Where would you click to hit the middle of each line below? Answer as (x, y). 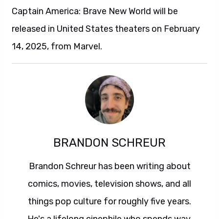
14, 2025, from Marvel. (57, 46)
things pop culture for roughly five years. (109, 201)
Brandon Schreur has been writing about (109, 166)
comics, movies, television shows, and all (109, 184)
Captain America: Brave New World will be (95, 11)
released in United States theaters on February (106, 29)
